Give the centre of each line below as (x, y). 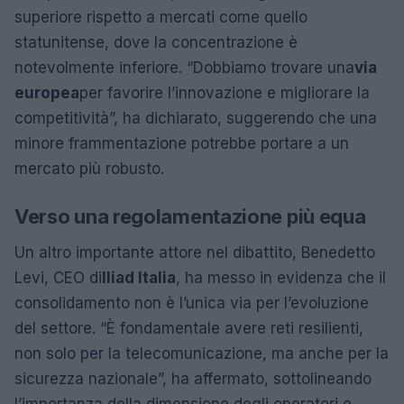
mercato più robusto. (89, 168)
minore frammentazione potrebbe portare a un (182, 143)
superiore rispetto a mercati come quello (161, 17)
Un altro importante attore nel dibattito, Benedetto (195, 252)
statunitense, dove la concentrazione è (156, 42)
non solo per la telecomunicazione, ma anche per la (202, 353)
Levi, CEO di (58, 277)
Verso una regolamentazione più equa (190, 216)
